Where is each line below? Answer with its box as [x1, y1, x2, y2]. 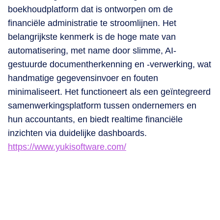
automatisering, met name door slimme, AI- [8, 45, 176, 55]
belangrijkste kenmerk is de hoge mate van [8, 31, 176, 42]
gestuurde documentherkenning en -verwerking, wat [8, 59, 211, 69]
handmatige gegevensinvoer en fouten [8, 73, 158, 83]
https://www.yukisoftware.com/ [8, 141, 126, 152]
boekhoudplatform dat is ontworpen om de [8, 4, 173, 14]
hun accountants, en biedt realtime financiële [8, 114, 183, 124]
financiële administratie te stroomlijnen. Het [8, 18, 176, 28]
